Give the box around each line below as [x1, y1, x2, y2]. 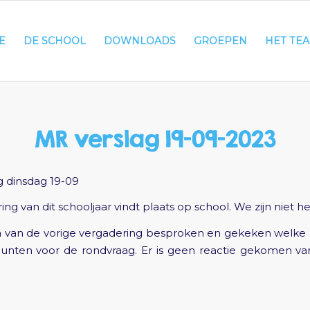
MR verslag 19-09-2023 [34, 126, 276, 152]
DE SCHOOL [24, 35, 86, 47]
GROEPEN [194, 35, 247, 47]
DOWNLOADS [104, 35, 176, 47]
